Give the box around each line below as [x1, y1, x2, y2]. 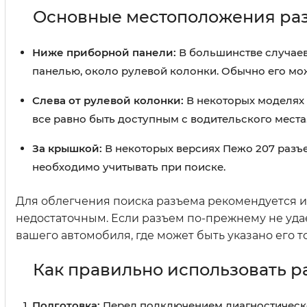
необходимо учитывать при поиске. [32, 160, 225, 174]
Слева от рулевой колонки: [32, 94, 184, 108]
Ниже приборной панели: [32, 46, 176, 60]
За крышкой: [32, 142, 102, 156]
